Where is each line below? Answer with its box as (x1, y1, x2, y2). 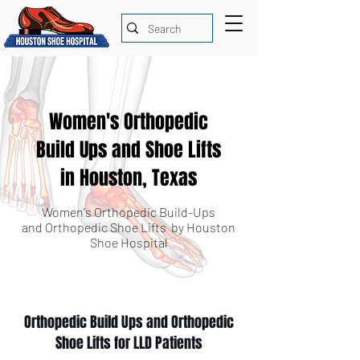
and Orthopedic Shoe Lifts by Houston (22, 219, 235, 235)
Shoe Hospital (89, 235, 168, 250)
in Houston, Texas (59, 164, 197, 192)
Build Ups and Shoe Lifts (35, 136, 221, 164)
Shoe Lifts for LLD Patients (55, 333, 202, 354)
